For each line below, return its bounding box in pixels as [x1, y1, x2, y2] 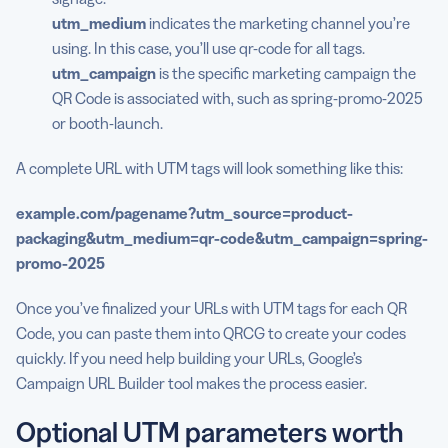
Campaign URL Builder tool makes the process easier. [16, 373, 367, 394]
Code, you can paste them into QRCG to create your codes [16, 323, 406, 344]
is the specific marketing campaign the [156, 63, 416, 84]
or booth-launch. [52, 113, 163, 134]
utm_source [196, 203, 282, 224]
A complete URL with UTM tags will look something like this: [16, 158, 403, 179]
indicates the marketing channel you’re [146, 13, 410, 34]
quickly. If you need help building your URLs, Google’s [16, 348, 362, 369]
